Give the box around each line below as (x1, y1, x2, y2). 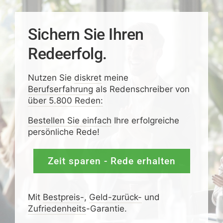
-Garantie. (86, 203, 127, 214)
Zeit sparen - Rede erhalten (47, 155, 176, 167)
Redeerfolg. (27, 44, 107, 63)
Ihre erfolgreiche (111, 115, 179, 125)
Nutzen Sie (27, 72, 74, 83)
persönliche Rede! (27, 126, 100, 137)
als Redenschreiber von (93, 84, 190, 94)
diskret (74, 72, 102, 83)
